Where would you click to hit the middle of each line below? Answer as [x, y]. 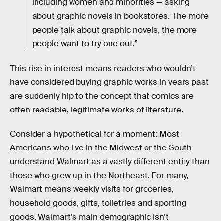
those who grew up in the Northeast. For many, [99, 176]
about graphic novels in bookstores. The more [120, 16]
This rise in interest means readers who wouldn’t [103, 68]
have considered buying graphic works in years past [109, 82]
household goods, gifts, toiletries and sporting [98, 203]
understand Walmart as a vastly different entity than [110, 162]
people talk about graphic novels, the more [114, 30]
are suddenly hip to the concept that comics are [102, 96]
